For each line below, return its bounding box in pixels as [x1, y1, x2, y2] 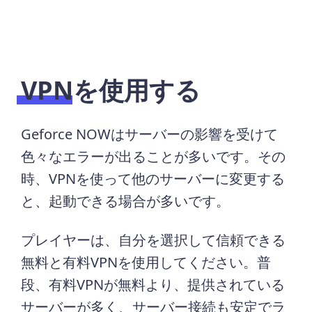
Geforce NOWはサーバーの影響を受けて [21, 124, 279, 143]
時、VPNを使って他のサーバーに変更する [21, 169, 286, 188]
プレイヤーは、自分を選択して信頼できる [21, 230, 286, 249]
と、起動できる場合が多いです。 [21, 191, 231, 210]
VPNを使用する [21, 72, 201, 107]
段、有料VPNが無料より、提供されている [21, 274, 286, 294]
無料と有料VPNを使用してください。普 [21, 252, 272, 272]
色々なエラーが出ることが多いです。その [21, 146, 286, 166]
